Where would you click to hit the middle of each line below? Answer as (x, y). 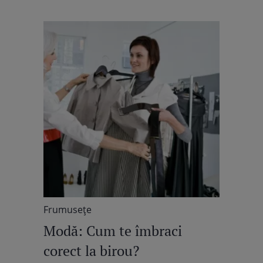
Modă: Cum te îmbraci (113, 231)
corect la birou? (91, 251)
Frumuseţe (68, 210)
